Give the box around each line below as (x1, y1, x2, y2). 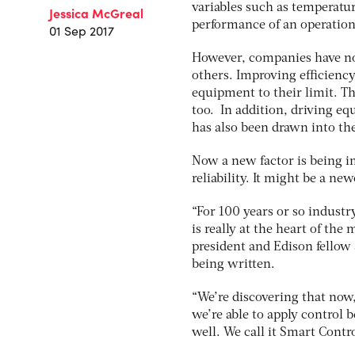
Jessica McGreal (49, 4, 143, 22)
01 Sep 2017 (49, 22, 114, 40)
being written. (192, 258, 275, 271)
